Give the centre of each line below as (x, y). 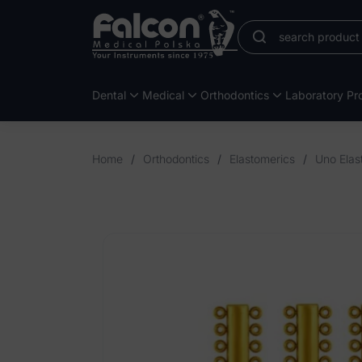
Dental (109, 95)
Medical (163, 95)
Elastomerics (262, 159)
